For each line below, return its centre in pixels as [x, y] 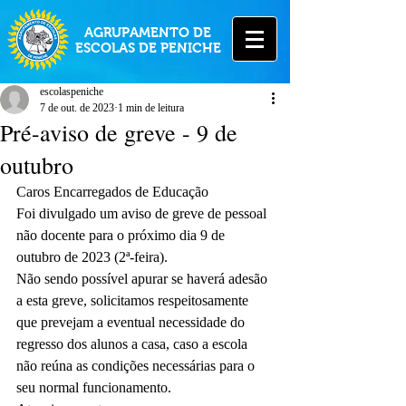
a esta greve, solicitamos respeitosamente [134, 300]
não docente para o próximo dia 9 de [122, 235]
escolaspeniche [72, 92]
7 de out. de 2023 [77, 108]
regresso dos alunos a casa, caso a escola [134, 344]
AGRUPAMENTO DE [148, 32]
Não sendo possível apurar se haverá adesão [144, 279]
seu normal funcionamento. [94, 387]
